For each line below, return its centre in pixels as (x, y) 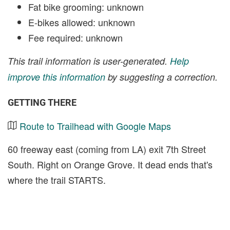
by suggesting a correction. (161, 77)
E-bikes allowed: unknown (82, 22)
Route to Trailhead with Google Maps (95, 126)
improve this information (56, 77)
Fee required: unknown (75, 37)
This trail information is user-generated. (89, 61)
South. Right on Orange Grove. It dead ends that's (110, 164)
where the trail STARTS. (57, 180)
